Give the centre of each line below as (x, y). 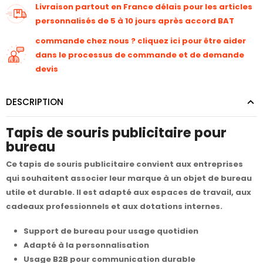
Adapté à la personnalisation (86, 245)
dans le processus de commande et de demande (140, 55)
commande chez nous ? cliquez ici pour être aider (141, 41)
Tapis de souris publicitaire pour (116, 132)
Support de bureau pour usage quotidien (111, 231)
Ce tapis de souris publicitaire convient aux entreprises (124, 164)
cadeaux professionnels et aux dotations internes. (114, 207)
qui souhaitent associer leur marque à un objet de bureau (129, 178)
